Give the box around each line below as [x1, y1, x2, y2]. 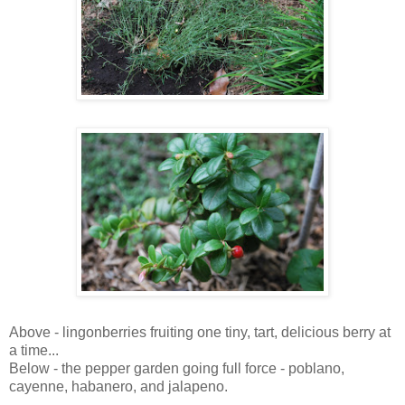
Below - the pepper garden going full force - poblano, [9, 360, 344, 376]
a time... [9, 342, 59, 358]
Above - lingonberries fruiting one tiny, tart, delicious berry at [9, 324, 391, 340]
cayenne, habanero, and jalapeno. [9, 378, 228, 394]
